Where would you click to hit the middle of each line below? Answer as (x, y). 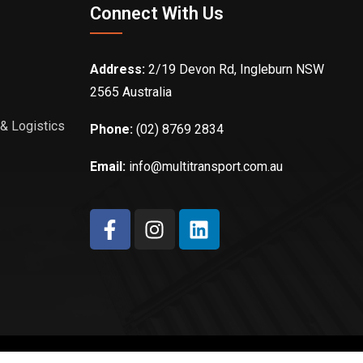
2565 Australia (130, 92)
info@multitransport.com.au (205, 167)
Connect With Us (156, 14)
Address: (117, 70)
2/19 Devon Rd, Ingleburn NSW (234, 70)
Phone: (111, 130)
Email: (109, 167)
